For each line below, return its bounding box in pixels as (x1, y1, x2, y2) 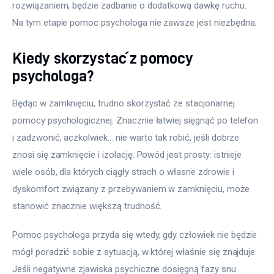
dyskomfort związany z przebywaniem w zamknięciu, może (12, 183, 252, 194)
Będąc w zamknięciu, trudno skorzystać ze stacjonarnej (12, 97, 237, 109)
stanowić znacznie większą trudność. (12, 200, 162, 212)
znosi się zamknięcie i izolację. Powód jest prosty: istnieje (12, 149, 245, 160)
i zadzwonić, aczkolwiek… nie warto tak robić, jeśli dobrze (12, 131, 242, 143)
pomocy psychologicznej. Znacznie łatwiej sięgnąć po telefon (12, 114, 261, 126)
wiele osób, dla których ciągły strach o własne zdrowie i (12, 166, 237, 177)
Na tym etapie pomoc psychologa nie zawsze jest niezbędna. (12, 17, 257, 29)
